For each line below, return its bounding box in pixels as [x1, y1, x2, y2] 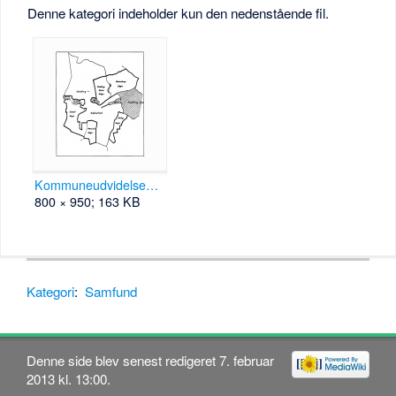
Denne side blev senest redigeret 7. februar [27, 350, 275, 369]
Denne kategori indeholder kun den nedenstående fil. [27, 4, 330, 23]
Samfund [85, 281, 138, 301]
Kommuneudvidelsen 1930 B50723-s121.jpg [146, 175, 159, 194]
